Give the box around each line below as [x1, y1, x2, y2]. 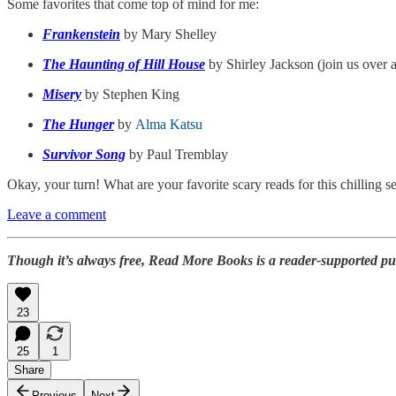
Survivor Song [42, 147, 126, 163]
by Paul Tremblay [126, 147, 228, 163]
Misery [42, 87, 81, 103]
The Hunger [42, 117, 114, 133]
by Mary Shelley [120, 27, 217, 42]
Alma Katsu [135, 117, 202, 133]
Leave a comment [7, 207, 106, 223]
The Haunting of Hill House [42, 57, 205, 72]
